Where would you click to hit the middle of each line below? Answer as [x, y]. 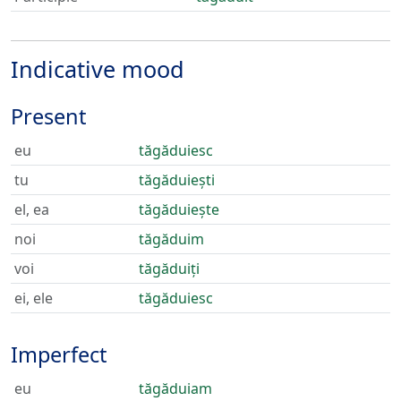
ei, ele [34, 298]
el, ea [32, 209]
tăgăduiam [175, 388]
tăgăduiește [179, 209]
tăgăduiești [177, 180]
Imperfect [59, 354]
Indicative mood [98, 69]
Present [48, 116]
